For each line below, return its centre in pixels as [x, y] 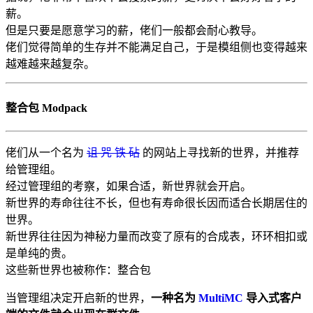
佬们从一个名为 [46, 152]
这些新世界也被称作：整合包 [78, 270]
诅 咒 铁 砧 [113, 152]
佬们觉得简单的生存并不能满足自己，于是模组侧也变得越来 [156, 48]
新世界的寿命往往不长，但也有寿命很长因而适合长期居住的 [156, 203]
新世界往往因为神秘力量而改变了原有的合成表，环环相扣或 [156, 236]
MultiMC [221, 298]
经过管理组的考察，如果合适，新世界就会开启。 [129, 186]
